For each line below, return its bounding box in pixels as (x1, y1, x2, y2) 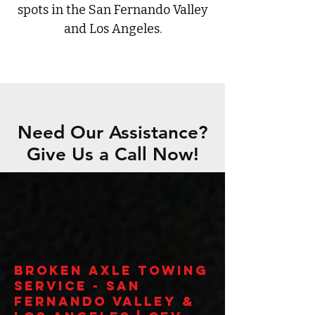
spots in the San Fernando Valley (17, 2, 208, 18)
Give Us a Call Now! (26, 143, 199, 165)
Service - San (14, 278, 141, 294)
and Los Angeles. (63, 21, 162, 37)
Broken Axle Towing (14, 262, 208, 278)
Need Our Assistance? (17, 122, 208, 143)
